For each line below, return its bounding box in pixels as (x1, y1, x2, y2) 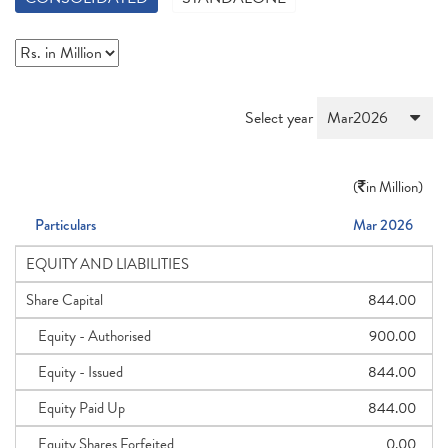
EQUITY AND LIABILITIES (26, 253, 189, 275)
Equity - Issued (26, 361, 123, 383)
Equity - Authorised (26, 325, 151, 347)
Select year (245, 106, 317, 130)
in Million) (366, 176, 423, 198)
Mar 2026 (353, 214, 413, 236)
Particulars (35, 214, 96, 236)
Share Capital (26, 289, 103, 311)
